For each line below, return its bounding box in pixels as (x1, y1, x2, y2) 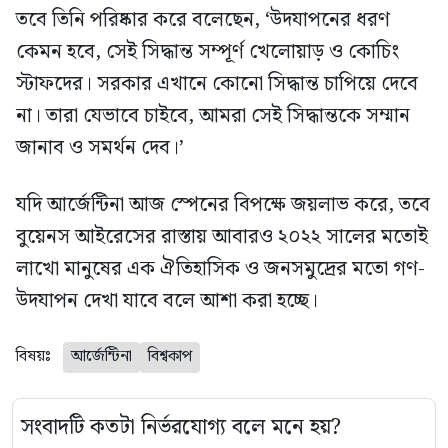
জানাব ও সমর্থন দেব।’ (16, 131, 184, 164)
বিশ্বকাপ (148, 343, 192, 369)
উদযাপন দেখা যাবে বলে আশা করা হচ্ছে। (16, 284, 318, 317)
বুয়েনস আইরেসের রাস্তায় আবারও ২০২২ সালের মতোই (16, 220, 428, 253)
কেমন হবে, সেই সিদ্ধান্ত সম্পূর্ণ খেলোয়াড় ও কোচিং (16, 35, 399, 68)
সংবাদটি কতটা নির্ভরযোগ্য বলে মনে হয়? (21, 409, 341, 445)
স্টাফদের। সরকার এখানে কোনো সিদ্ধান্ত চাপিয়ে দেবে (16, 67, 418, 100)
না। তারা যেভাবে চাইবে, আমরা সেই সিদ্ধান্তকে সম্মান (16, 99, 410, 132)
